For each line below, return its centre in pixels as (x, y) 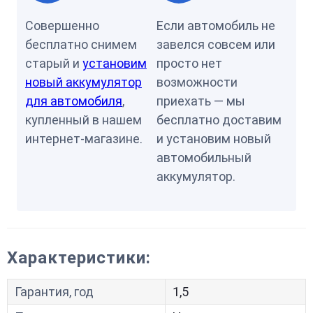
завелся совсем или (216, 44)
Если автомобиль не (216, 26)
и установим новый (214, 139)
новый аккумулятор (83, 82)
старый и (54, 63)
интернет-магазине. (84, 139)
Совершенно (62, 26)
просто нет (189, 63)
